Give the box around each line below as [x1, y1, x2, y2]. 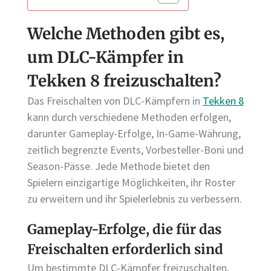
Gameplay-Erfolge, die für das [27, 220, 221, 238]
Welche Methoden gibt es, [27, 23, 224, 44]
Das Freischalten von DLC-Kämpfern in [27, 93, 203, 108]
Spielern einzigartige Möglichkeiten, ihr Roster [27, 175, 235, 189]
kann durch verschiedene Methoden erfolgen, [27, 109, 231, 124]
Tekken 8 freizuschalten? [27, 70, 221, 91]
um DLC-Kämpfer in [27, 47, 184, 67]
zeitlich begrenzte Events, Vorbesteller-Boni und [27, 142, 244, 157]
